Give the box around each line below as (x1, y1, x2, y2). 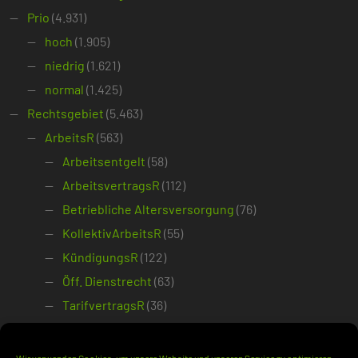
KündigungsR (62, 249, 138, 265)
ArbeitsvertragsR (62, 177, 160, 193)
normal (45, 81, 84, 97)
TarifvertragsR (62, 296, 145, 312)
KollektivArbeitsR (62, 225, 161, 241)
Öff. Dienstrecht (62, 272, 152, 288)
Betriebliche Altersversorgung (62, 201, 234, 217)
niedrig (45, 57, 85, 73)
